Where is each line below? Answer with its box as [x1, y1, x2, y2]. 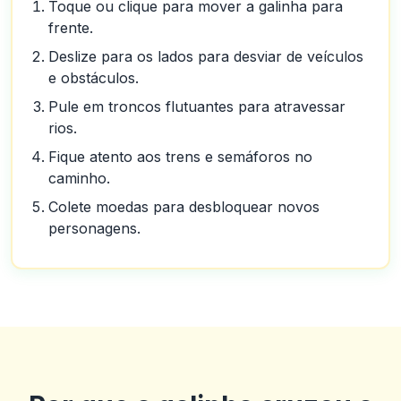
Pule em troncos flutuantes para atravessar [48, 98, 346, 115]
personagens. [48, 219, 141, 237]
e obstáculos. [48, 69, 139, 87]
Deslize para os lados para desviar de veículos [48, 47, 363, 65]
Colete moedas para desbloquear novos [48, 198, 320, 216]
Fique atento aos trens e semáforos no [48, 148, 312, 166]
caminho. [48, 169, 110, 187]
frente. [48, 19, 93, 37]
